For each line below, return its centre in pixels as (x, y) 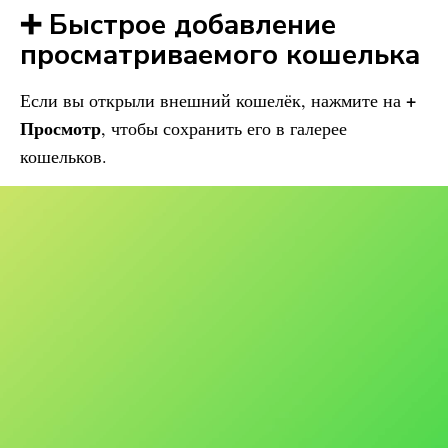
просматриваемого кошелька (220, 55)
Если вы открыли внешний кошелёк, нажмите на (213, 100)
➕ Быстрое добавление (178, 25)
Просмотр (60, 128)
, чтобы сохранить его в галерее (224, 128)
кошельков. (63, 156)
